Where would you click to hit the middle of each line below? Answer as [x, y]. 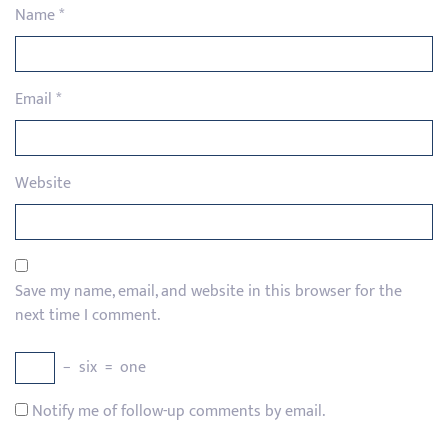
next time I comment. [87, 315]
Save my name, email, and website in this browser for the [208, 291]
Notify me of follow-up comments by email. [178, 411]
